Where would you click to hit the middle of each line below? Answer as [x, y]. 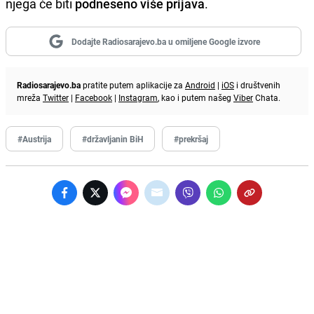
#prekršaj [191, 138]
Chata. [267, 97]
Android [200, 84]
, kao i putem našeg [196, 97]
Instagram [138, 97]
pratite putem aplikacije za [133, 84]
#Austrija [34, 138]
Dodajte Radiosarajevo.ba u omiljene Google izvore [165, 41]
